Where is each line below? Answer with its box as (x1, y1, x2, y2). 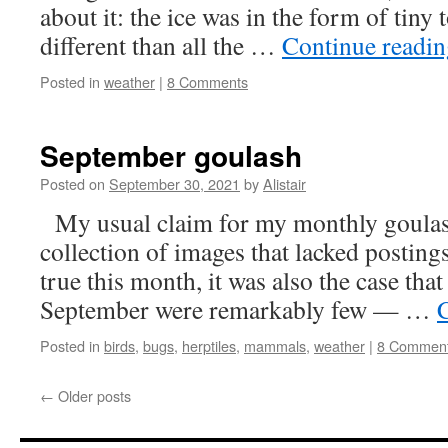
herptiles (182, 335, 236, 356)
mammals (244, 335, 306, 356)
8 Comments (167, 71, 248, 92)
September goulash (40, 135, 302, 176)
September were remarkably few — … (40, 292, 437, 326)
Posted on (40, 173, 105, 194)
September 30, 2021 (109, 173, 240, 194)
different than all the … (40, 28, 282, 62)
